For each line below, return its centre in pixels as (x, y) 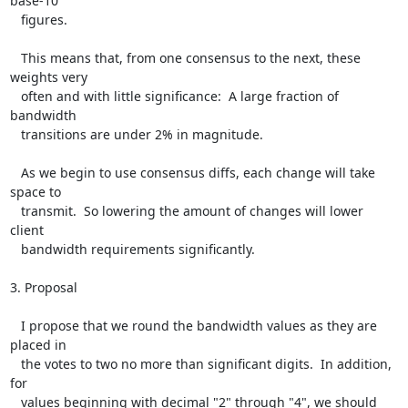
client (26, 230)
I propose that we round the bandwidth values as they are (15, 326)
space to (35, 192)
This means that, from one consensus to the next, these (15, 58)
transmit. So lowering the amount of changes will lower (15, 211)
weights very (48, 77)
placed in (38, 345)
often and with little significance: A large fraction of (15, 96)
